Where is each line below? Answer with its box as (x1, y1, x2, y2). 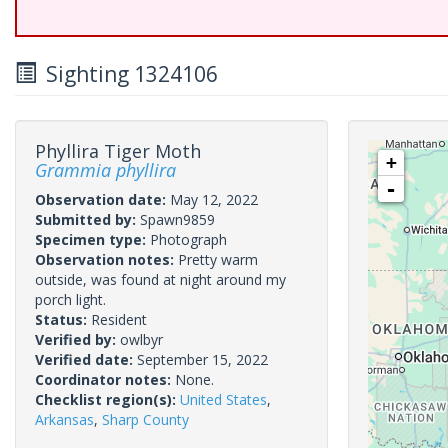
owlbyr (120, 330, 163, 349)
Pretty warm (178, 250, 258, 269)
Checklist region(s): (35, 390, 180, 409)
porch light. (35, 290, 106, 309)
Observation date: (35, 190, 170, 209)
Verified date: (35, 350, 137, 369)
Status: (35, 310, 91, 329)
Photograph (150, 230, 227, 249)
